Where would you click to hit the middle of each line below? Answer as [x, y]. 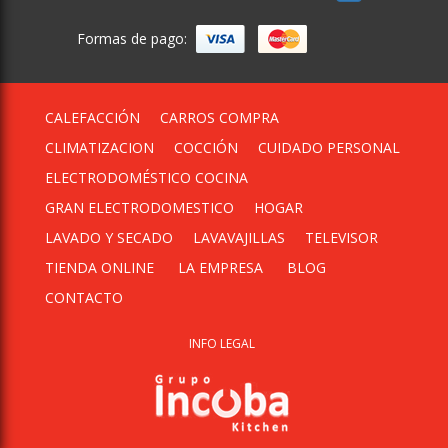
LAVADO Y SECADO [109, 237]
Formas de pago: [131, 38]
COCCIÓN [206, 147]
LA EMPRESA [220, 267]
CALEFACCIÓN [92, 117]
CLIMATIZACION [99, 147]
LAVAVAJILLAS [239, 237]
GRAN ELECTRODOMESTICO [139, 207]
